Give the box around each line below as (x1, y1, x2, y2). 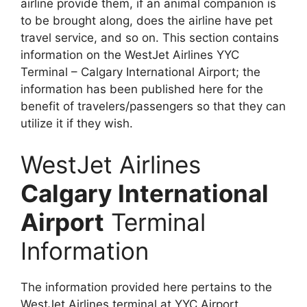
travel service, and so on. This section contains (21, 31, 279, 45)
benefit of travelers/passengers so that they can (21, 99, 286, 114)
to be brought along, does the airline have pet (21, 14, 273, 28)
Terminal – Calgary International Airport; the (21, 65, 260, 79)
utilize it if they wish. (21, 116, 133, 131)
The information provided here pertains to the (21, 280, 272, 294)
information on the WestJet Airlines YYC (21, 48, 239, 62)
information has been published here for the (21, 82, 263, 97)
